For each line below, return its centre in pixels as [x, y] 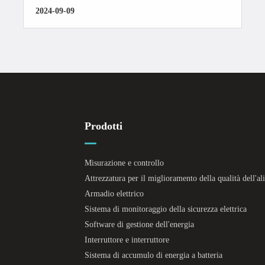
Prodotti [103, 126]
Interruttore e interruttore [127, 240]
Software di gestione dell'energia [139, 224]
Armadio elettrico [114, 193]
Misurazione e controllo [124, 163]
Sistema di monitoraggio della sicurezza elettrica [165, 209]
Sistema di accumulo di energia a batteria [153, 255]
